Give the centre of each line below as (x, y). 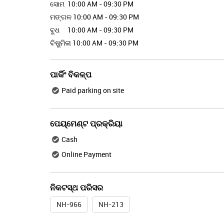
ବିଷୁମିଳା (60, 43)
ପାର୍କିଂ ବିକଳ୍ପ (70, 74)
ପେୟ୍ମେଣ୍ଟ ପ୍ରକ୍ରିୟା (86, 123)
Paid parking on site (92, 90)
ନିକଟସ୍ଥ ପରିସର (76, 187)
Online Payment (86, 154)
